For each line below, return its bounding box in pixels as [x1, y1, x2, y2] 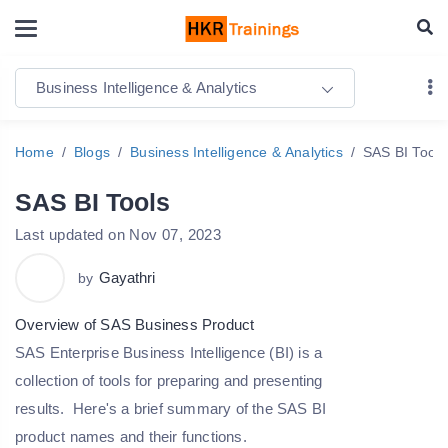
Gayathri [99, 269, 155, 287]
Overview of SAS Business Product [15, 316, 255, 334]
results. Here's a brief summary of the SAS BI [15, 400, 327, 418]
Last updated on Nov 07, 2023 [15, 226, 222, 244]
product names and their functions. [15, 428, 251, 446]
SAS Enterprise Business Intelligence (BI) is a [15, 344, 323, 362]
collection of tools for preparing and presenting [15, 372, 323, 390]
